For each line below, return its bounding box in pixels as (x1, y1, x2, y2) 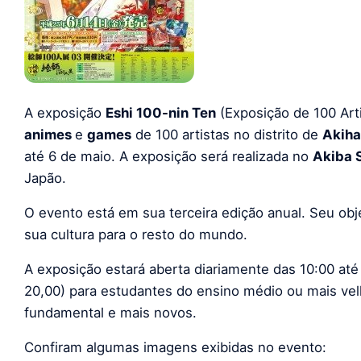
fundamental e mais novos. (24, 304, 197, 321)
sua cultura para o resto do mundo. (24, 226, 247, 243)
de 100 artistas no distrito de (131, 126, 322, 143)
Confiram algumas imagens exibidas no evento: (24, 338, 326, 355)
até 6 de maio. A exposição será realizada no (24, 147, 313, 164)
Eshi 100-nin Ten (106, 104, 216, 121)
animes (24, 126, 75, 143)
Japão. (24, 169, 66, 186)
